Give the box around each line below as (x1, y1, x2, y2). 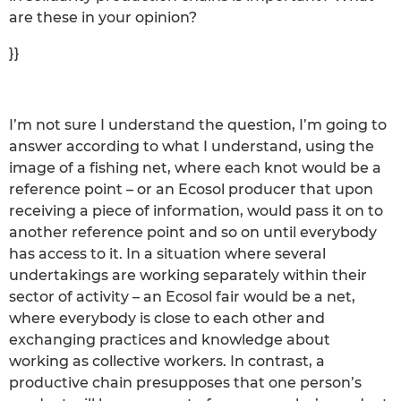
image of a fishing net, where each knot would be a (9, 158, 381, 176)
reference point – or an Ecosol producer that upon (9, 180, 373, 198)
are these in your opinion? (9, 8, 197, 26)
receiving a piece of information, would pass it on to (9, 201, 383, 219)
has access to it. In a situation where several (9, 244, 326, 262)
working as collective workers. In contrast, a (9, 352, 325, 370)
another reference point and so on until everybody (9, 223, 377, 241)
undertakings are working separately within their (9, 266, 367, 284)
